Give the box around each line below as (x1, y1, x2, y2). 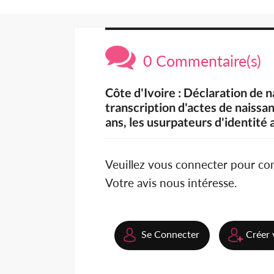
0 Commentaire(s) (136, 51, 261, 70)
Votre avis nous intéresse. (105, 176, 237, 190)
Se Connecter (141, 228, 199, 240)
